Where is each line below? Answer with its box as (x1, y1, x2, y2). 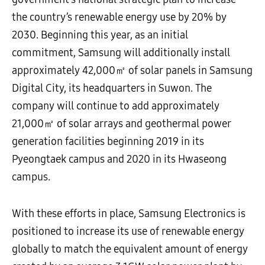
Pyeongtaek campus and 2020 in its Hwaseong (12, 153, 227, 166)
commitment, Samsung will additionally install (12, 46, 230, 59)
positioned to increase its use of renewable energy (12, 225, 244, 238)
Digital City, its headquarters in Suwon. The (12, 82, 212, 95)
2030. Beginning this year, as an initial (12, 28, 188, 41)
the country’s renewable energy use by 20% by (12, 11, 227, 24)
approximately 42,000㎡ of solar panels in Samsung (12, 64, 253, 77)
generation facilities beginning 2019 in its (12, 135, 204, 148)
